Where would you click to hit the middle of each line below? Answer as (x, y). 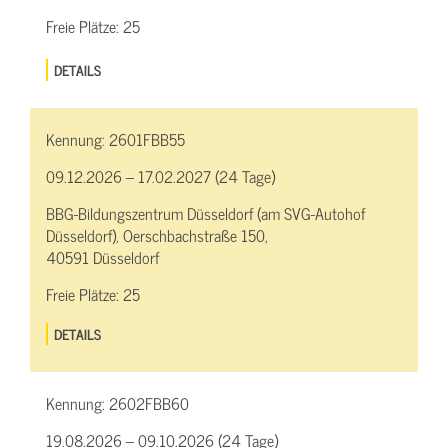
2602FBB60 (149, 402)
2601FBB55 (147, 139)
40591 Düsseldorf (102, 257)
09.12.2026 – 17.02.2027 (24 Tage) (160, 176)
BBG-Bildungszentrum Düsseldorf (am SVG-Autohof (205, 213)
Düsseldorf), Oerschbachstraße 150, (157, 235)
